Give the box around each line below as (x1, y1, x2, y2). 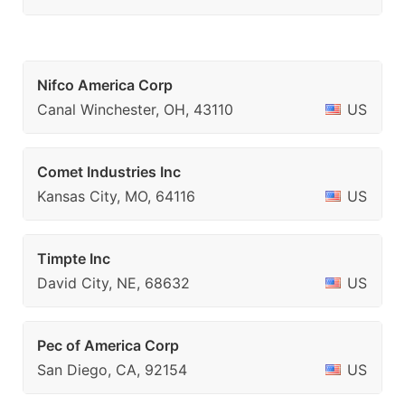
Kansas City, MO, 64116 (37, 187, 195, 205)
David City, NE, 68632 (37, 274, 190, 292)
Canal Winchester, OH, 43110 (37, 100, 233, 118)
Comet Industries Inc (37, 163, 181, 181)
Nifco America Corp (37, 76, 173, 94)
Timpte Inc (37, 250, 110, 268)
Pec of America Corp (37, 336, 179, 354)
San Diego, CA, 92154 (37, 361, 187, 379)
